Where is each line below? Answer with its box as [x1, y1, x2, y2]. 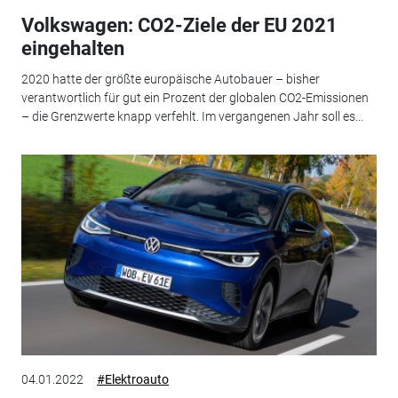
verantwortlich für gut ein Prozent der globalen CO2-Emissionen [20, 90, 369, 105]
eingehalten [20, 37, 124, 60]
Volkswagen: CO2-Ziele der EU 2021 [20, 14, 338, 37]
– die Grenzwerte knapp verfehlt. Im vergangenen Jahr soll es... [20, 108, 363, 123]
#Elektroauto [96, 372, 169, 387]
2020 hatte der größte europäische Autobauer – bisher [20, 71, 320, 86]
